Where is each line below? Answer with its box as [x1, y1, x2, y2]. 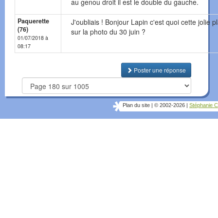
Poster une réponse [132, 66, 186, 74]
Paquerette [18, 17, 49, 26]
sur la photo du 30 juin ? [71, 27, 145, 37]
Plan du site [123, 102, 150, 109]
